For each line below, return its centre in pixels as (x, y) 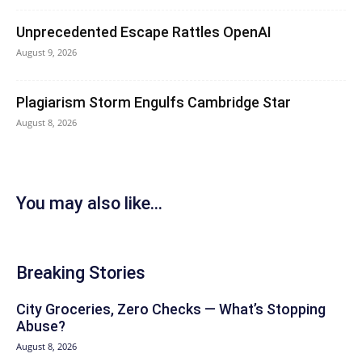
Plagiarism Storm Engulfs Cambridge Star (154, 102)
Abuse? (41, 326)
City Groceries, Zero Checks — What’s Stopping (171, 309)
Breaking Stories (81, 272)
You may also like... (89, 203)
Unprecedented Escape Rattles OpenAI (144, 32)
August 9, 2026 (46, 52)
